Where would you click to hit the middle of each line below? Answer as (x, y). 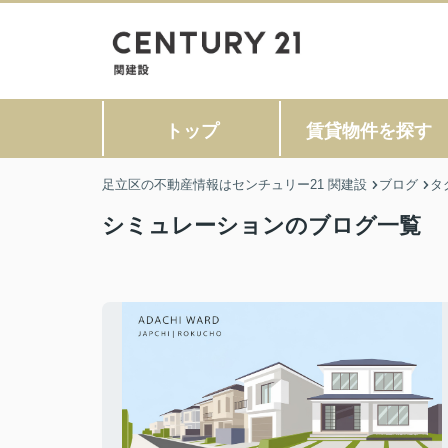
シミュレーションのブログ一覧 (261, 225)
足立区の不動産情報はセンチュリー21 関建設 (234, 184)
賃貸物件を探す (368, 131)
